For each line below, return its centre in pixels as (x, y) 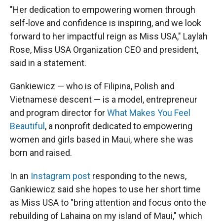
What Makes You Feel (149, 113)
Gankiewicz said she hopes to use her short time (105, 189)
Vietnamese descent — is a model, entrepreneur (104, 100)
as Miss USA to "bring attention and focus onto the (108, 203)
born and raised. (41, 153)
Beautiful (27, 126)
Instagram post (60, 176)
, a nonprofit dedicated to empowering (119, 126)
